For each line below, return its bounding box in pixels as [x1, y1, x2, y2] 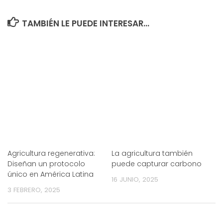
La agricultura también [111, 148, 193, 158]
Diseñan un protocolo [7, 158, 85, 169]
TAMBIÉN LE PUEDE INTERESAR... [22, 17, 150, 29]
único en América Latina [7, 169, 94, 179]
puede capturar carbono [111, 158, 202, 169]
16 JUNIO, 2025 [111, 174, 158, 184]
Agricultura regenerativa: [7, 148, 95, 158]
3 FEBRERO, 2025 [7, 185, 60, 195]
